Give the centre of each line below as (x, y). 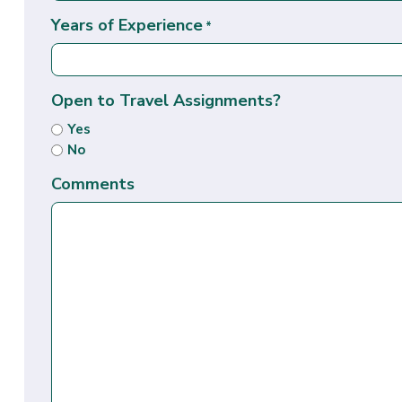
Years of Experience (127, 25)
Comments (92, 184)
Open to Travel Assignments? (166, 100)
